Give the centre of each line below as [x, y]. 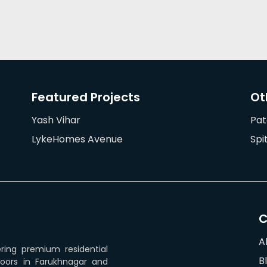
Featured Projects [86, 97]
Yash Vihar [56, 120]
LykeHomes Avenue [77, 139]
